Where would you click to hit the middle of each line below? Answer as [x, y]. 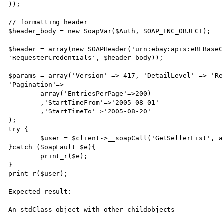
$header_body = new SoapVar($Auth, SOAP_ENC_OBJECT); [110, 31]
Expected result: [40, 191]
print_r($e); [25, 156]
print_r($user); [38, 173]
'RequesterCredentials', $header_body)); [86, 57]
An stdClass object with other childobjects [92, 209]
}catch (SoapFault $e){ [52, 147]
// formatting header [48, 22]
